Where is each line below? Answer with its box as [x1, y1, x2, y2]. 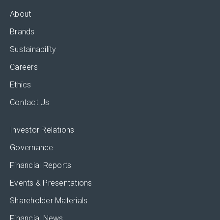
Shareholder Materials [10, 195, 88, 205]
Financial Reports [10, 160, 72, 170]
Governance [10, 142, 54, 152]
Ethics [10, 80, 31, 89]
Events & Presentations [10, 178, 92, 188]
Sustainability [10, 44, 56, 54]
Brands [10, 27, 35, 36]
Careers [10, 62, 38, 72]
